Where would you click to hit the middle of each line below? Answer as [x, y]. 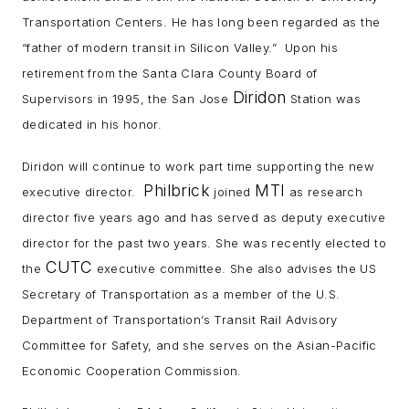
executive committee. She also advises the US [235, 268]
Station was [324, 99]
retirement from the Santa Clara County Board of [170, 73]
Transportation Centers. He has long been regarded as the [201, 22]
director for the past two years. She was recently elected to [204, 242]
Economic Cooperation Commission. [134, 370]
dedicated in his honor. [92, 125]
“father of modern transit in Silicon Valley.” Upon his [180, 48]
